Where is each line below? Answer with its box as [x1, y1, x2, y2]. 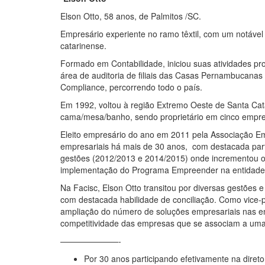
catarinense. [60, 40, 106, 52]
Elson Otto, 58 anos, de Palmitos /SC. [60, 10, 201, 22]
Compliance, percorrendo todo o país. [60, 81, 202, 93]
